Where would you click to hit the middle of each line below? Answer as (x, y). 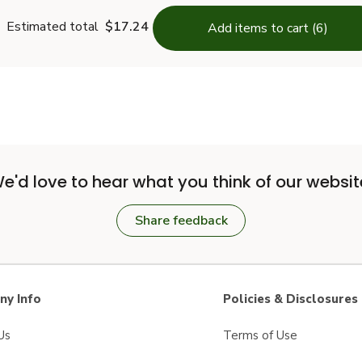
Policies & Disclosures (290, 299)
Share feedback (181, 221)
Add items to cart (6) (267, 28)
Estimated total (53, 27)
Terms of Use (260, 335)
